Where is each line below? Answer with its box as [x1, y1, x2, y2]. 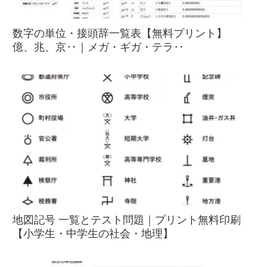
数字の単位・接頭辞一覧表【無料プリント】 [13, 27, 227, 40]
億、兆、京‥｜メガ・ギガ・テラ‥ [13, 41, 184, 54]
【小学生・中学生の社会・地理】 [13, 228, 173, 240]
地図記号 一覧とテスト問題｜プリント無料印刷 [13, 214, 241, 226]
